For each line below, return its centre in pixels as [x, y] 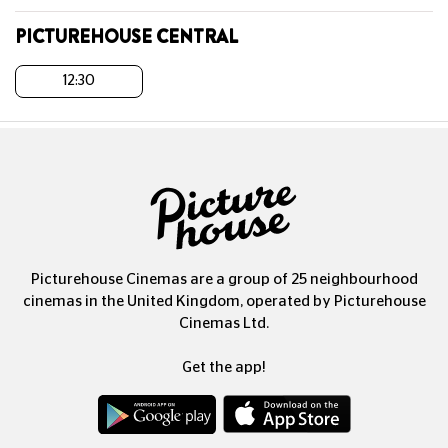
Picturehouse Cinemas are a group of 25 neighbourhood [224, 280]
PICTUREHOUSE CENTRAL [126, 36]
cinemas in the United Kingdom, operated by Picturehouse [224, 302]
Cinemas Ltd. [224, 324]
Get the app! [224, 368]
